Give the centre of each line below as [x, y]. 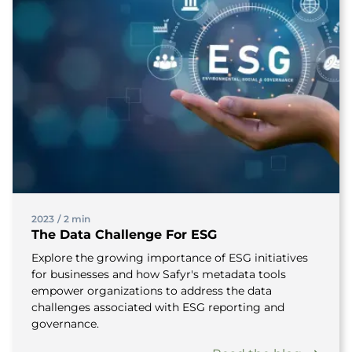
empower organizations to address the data [152, 291]
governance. [65, 324]
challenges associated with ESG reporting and [158, 307]
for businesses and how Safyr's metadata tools [159, 274]
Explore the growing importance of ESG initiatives [170, 258]
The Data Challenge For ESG [124, 235]
